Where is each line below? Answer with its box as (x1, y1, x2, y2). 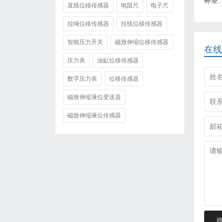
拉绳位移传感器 (67, 20, 109, 27)
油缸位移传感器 (97, 57, 139, 64)
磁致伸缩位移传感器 (115, 39, 168, 46)
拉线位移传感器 (121, 20, 163, 27)
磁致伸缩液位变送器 (67, 94, 121, 101)
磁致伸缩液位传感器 (67, 112, 121, 119)
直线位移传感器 (67, 2, 109, 9)
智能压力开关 (67, 39, 103, 46)
